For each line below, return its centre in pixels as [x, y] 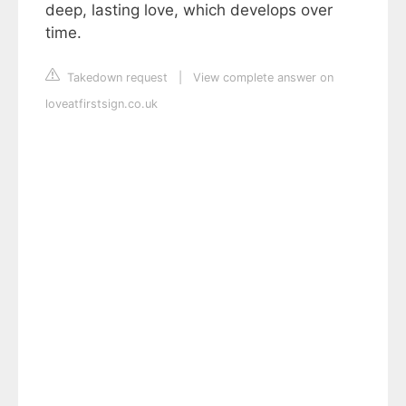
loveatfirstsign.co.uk [101, 103]
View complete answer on [263, 77]
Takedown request [116, 77]
